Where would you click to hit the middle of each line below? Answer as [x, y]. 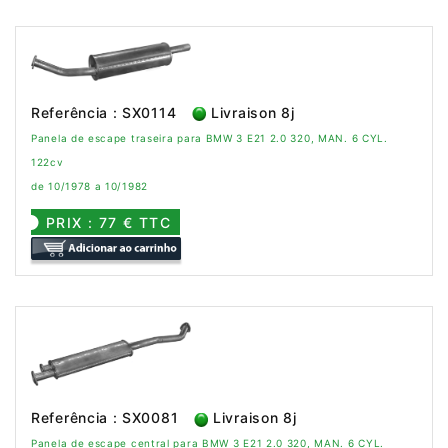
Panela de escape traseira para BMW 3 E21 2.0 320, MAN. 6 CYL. [209, 138]
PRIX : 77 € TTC [108, 223]
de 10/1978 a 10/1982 [89, 186]
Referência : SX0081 [105, 418]
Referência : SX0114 [104, 113]
